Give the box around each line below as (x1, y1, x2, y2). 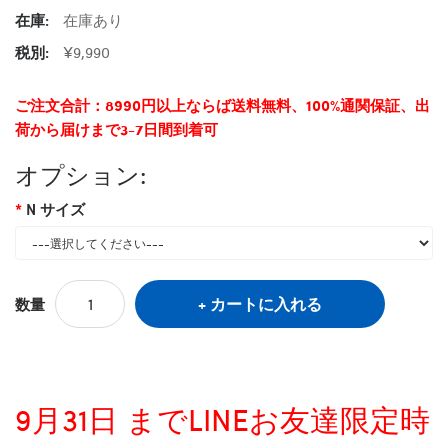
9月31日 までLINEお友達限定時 (15, 397, 430, 440)
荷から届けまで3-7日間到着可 (15, 117, 218, 140)
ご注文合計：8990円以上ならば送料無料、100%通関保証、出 (15, 93, 430, 116)
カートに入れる (210, 291, 322, 315)
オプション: (15, 156, 146, 191)
